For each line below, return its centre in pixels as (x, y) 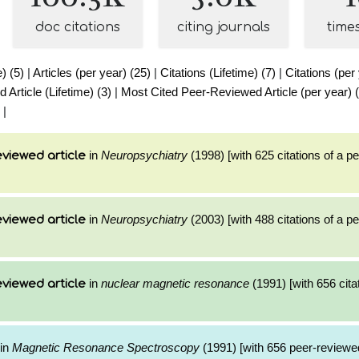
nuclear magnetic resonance (175, 283)
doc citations (78, 27)
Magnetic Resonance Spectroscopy (106, 347)
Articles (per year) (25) (92, 73)
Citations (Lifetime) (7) (218, 73)
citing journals (224, 27)
